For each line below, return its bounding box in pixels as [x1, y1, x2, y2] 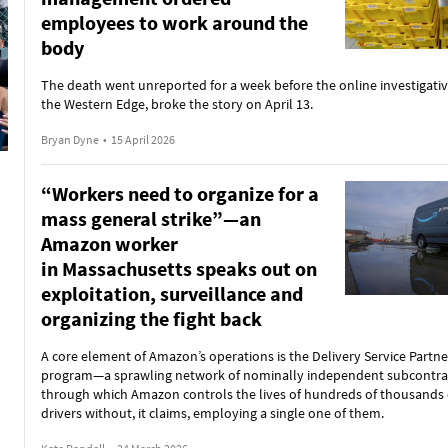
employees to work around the [40, 10, 308, 35]
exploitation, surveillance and [40, 281, 303, 306]
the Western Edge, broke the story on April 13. [40, 95, 313, 113]
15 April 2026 [110, 132, 175, 147]
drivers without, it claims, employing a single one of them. [40, 404, 384, 422]
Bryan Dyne [40, 132, 99, 147]
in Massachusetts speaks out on [40, 256, 317, 281]
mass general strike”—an [40, 206, 261, 231]
